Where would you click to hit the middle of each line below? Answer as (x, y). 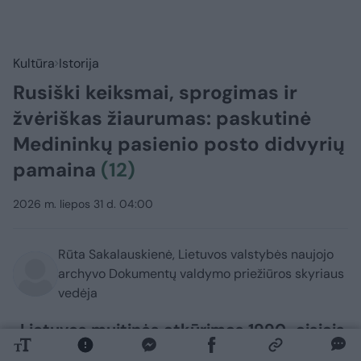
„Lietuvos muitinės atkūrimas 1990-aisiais (179, 329)
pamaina (57, 169)
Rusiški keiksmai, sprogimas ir (155, 92)
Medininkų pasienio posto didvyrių (179, 143)
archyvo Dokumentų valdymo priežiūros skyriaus (201, 273)
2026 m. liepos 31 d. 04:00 (83, 203)
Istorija (79, 63)
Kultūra (34, 63)
